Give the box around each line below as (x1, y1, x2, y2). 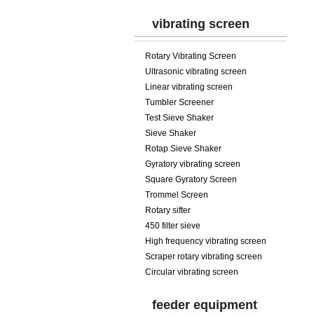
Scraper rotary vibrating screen (145, 252, 262, 261)
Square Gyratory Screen (145, 175, 237, 184)
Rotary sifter (145, 205, 191, 215)
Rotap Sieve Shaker (145, 144, 221, 153)
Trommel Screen (145, 190, 208, 200)
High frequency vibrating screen (145, 236, 266, 246)
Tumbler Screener (145, 97, 214, 107)
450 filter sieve (145, 221, 200, 231)
